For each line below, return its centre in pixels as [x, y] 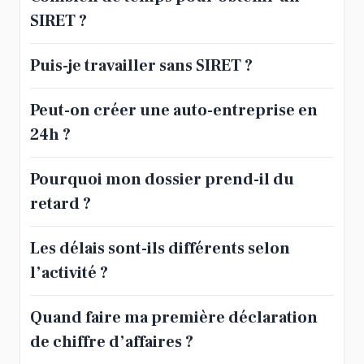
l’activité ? [69, 273]
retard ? [61, 204]
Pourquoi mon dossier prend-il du [162, 180]
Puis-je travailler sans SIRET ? [141, 66]
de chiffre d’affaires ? [112, 342]
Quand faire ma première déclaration [174, 318]
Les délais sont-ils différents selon [160, 249]
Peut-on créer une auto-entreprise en [174, 111]
